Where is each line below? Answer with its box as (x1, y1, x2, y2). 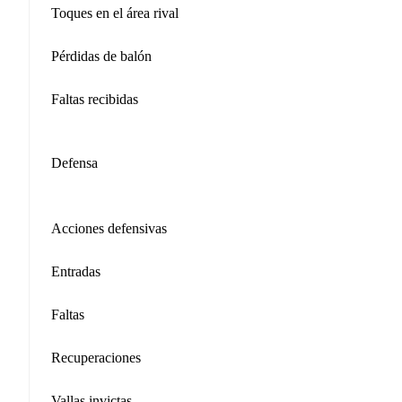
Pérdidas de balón (51, 48, 152, 64)
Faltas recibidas (51, 91, 138, 107)
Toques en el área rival (51, 4, 179, 21)
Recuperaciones (51, 349, 141, 365)
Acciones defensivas (51, 220, 167, 236)
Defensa (51, 155, 98, 170)
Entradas (51, 263, 100, 279)
